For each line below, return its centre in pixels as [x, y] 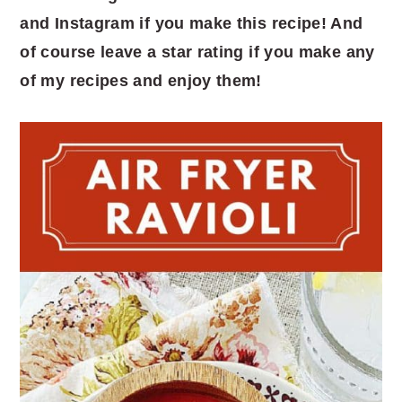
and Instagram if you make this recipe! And [192, 23]
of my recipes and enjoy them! [141, 80]
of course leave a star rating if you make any [197, 52]
